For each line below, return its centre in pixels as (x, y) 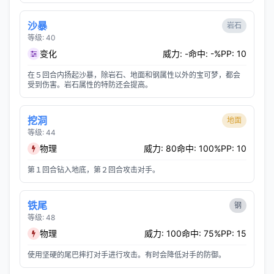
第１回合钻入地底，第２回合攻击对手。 (94, 170)
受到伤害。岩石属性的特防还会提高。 (90, 85)
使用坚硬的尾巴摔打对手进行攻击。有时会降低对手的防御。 (127, 255)
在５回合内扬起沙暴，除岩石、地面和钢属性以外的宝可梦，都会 (134, 75)
